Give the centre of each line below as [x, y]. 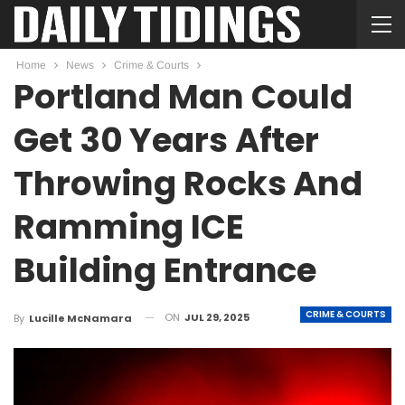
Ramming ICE [129, 227]
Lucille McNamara [80, 318]
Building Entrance [165, 270]
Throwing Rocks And [188, 184]
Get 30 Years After [167, 140]
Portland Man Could [184, 97]
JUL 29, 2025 [217, 317]
